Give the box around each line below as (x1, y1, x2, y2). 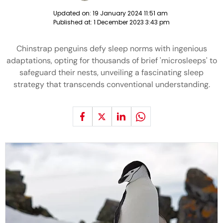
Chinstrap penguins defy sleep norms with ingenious (16, 43, 207, 54)
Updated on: (53, 9, 93, 17)
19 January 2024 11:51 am (93, 9, 168, 17)
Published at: (53, 18, 94, 26)
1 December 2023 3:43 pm (94, 18, 170, 26)
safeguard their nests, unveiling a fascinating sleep (19, 67, 204, 78)
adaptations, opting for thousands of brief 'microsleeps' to (6, 55, 217, 66)
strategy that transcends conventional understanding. (13, 79, 210, 90)
